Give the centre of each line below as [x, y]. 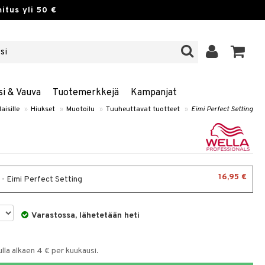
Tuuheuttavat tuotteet [143, 109]
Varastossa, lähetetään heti [86, 216]
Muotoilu [80, 109]
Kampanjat [153, 93]
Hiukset [43, 109]
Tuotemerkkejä [85, 93]
